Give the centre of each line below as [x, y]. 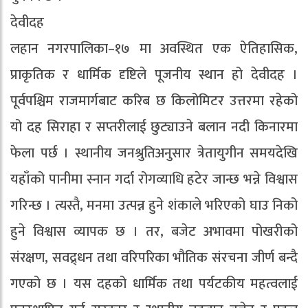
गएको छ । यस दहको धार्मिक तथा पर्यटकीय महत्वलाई [154, 284]
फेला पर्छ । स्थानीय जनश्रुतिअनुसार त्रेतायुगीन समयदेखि [154, 153]
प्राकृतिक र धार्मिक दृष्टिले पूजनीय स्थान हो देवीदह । [154, 75]
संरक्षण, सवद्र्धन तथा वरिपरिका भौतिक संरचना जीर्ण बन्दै [154, 257]
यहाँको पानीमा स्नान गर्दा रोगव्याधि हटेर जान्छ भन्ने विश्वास [154, 179]
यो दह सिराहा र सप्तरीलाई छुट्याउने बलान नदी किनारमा [154, 127]
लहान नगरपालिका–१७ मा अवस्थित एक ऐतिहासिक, [154, 48]
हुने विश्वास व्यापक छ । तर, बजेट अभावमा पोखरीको [154, 231]
